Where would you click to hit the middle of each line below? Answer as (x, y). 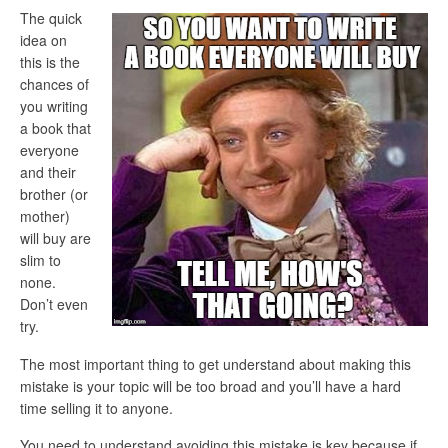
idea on (43, 40)
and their (48, 172)
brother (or (54, 194)
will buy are (55, 238)
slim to (40, 260)
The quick (51, 18)
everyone (49, 150)
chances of (54, 84)
